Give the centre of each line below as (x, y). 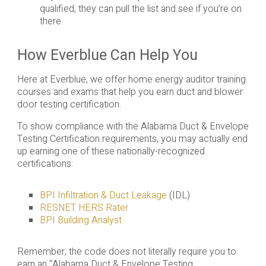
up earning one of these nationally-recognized (111, 151)
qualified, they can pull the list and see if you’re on (141, 9)
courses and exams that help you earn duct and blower (130, 92)
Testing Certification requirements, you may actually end (132, 139)
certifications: (45, 164)
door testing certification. (69, 104)
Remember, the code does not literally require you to (126, 251)
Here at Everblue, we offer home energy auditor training (131, 79)
